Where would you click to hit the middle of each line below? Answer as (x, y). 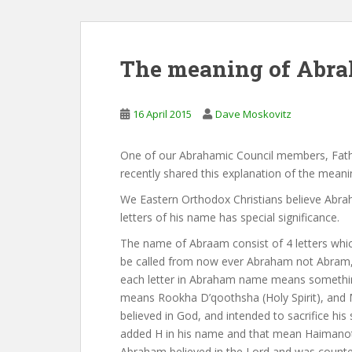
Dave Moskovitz (253, 114)
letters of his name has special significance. (230, 217)
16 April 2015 (162, 114)
